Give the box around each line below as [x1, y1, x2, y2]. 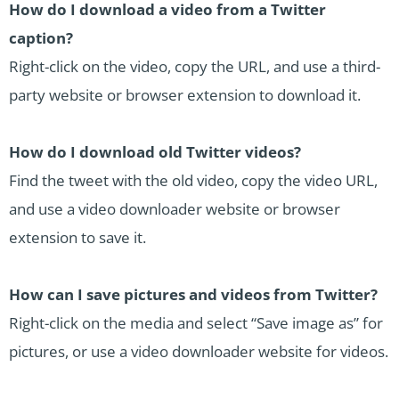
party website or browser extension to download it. [9, 85, 361, 106]
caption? [9, 28, 73, 49]
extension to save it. [9, 227, 146, 248]
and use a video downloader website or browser [9, 199, 340, 220]
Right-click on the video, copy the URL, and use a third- [9, 56, 380, 77]
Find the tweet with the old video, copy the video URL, [9, 170, 378, 191]
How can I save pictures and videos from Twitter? [9, 284, 378, 305]
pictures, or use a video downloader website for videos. [9, 341, 388, 362]
